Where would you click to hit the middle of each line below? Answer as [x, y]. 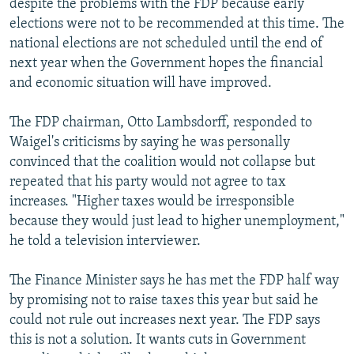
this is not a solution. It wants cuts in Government [158, 340]
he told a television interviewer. [105, 241]
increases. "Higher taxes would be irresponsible [152, 201]
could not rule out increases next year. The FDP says [165, 320]
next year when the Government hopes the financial [166, 63]
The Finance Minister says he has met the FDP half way [174, 281]
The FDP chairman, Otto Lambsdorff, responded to [161, 122]
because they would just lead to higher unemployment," [177, 221]
